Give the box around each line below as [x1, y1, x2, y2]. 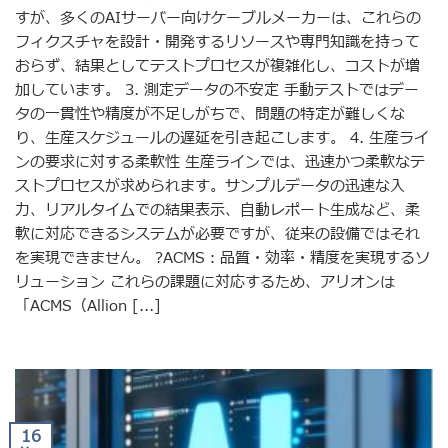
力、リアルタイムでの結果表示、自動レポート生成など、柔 [15, 198, 420, 222]
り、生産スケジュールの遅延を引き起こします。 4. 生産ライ [15, 126, 429, 150]
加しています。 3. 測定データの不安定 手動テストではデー [15, 78, 419, 102]
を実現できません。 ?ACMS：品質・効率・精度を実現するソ [15, 246, 430, 270]
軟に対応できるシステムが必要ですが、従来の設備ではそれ [15, 222, 420, 246]
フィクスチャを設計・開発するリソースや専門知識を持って [15, 30, 420, 54]
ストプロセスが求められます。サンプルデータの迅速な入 [15, 174, 405, 198]
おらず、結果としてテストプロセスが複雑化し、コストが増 [15, 54, 420, 78]
